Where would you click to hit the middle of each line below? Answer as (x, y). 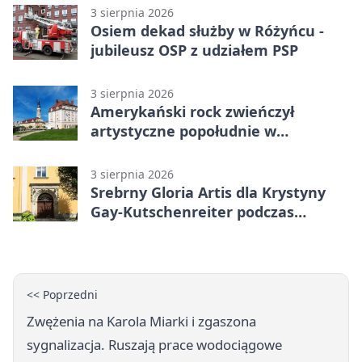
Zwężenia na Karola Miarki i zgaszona (141, 321)
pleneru (119, 231)
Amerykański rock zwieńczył (192, 111)
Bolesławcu (131, 150)
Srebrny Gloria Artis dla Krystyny (208, 192)
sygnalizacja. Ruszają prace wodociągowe (154, 344)
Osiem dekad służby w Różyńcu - (207, 30)
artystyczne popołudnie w (183, 130)
